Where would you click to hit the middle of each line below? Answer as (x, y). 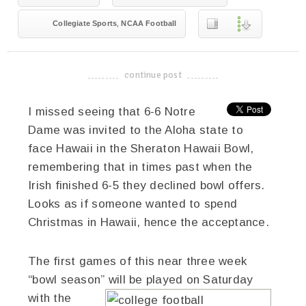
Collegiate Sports (85, 23)
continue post (153, 75)
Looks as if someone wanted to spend (133, 204)
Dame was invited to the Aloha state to (136, 130)
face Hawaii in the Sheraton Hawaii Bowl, (141, 149)
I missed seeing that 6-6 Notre (112, 112)
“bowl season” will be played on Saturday (141, 280)
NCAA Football (149, 23)
